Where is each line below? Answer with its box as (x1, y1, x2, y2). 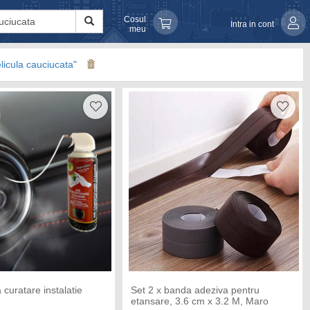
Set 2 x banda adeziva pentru (130, 284, 259, 296)
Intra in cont (230, 19, 274, 29)
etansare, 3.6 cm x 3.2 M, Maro (130, 295, 268, 307)
